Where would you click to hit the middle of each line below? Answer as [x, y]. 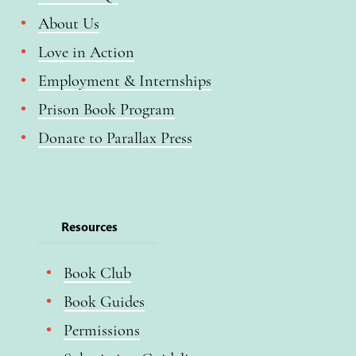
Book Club [97, 273]
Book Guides [104, 302]
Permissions [101, 331]
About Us [68, 24]
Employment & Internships [124, 81]
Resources [89, 227]
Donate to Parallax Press [115, 138]
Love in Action [86, 52]
